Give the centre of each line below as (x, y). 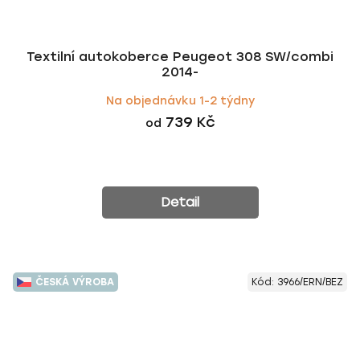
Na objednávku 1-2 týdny (180, 100)
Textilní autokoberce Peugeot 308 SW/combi (180, 56)
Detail (180, 202)
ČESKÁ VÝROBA (75, 282)
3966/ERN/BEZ (310, 282)
